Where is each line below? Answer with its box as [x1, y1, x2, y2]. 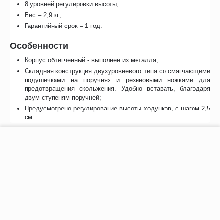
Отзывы [10, 130, 42, 140]
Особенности [10, 41, 68, 51]
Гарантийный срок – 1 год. [25, 22, 103, 30]
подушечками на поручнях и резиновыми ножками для [25, 76, 210, 84]
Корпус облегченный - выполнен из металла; [25, 56, 159, 64]
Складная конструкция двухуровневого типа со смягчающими [25, 67, 210, 75]
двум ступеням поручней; [25, 94, 102, 102]
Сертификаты [10, 154, 66, 165]
